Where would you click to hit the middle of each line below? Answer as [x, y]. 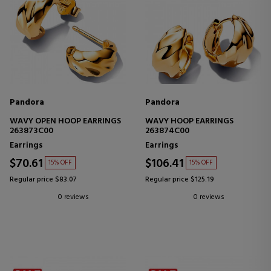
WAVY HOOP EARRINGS [189, 122]
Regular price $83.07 [43, 180]
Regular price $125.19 [180, 180]
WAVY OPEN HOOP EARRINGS [65, 122]
